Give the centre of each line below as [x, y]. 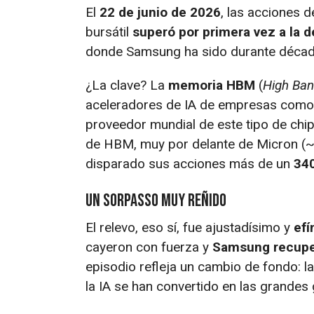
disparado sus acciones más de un [190, 163]
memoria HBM [212, 85]
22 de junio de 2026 [160, 12]
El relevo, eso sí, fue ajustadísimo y [190, 227]
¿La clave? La [127, 85]
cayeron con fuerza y [149, 247]
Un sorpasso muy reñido [156, 200]
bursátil [109, 32]
